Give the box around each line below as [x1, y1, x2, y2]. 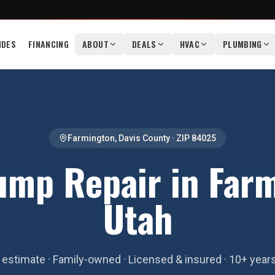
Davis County [118, 133, 170, 143]
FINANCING [28, 37, 69, 50]
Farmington [68, 133, 115, 143]
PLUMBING [223, 37, 262, 50]
